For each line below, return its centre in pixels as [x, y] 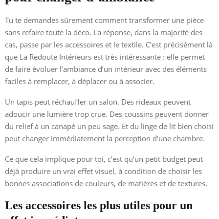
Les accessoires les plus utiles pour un [99, 205]
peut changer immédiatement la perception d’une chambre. [105, 138]
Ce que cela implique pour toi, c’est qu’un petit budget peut [104, 159]
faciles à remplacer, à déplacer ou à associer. [80, 81]
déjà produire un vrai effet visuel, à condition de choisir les [103, 171]
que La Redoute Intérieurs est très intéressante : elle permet [105, 56]
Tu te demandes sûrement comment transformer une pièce [104, 20]
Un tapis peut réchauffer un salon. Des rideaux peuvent [98, 101]
